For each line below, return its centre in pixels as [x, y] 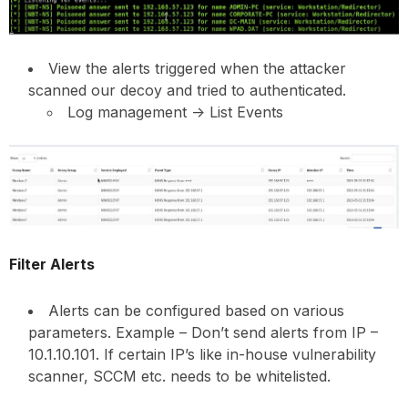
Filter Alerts [52, 265]
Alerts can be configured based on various [196, 311]
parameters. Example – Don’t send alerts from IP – [203, 333]
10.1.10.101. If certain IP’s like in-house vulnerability [202, 355]
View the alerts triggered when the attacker [197, 68]
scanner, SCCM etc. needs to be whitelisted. [179, 377]
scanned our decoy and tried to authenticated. [187, 90]
